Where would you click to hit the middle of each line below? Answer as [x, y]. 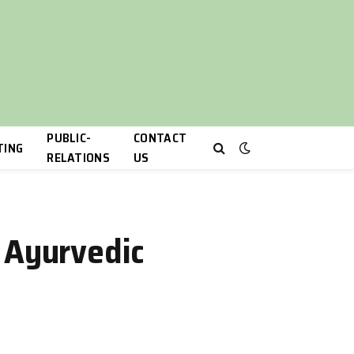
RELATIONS [79, 158]
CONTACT [160, 138]
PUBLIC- [69, 138]
